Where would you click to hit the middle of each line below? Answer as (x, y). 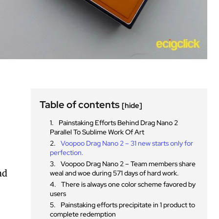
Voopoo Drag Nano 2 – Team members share (128, 164)
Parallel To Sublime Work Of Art (97, 132)
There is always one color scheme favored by (129, 184)
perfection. (67, 152)
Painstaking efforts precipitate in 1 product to (128, 205)
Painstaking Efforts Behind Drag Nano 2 (119, 122)
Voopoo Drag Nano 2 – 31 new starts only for (127, 143)
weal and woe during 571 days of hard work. (115, 173)
